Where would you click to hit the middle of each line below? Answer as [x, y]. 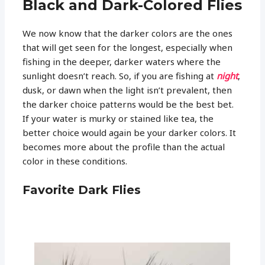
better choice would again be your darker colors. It [130, 132]
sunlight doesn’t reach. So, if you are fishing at [120, 75]
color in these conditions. [75, 161]
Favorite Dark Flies [82, 190]
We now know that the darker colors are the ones [128, 33]
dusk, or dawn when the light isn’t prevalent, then [127, 90]
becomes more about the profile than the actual [124, 146]
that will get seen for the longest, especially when [128, 47]
